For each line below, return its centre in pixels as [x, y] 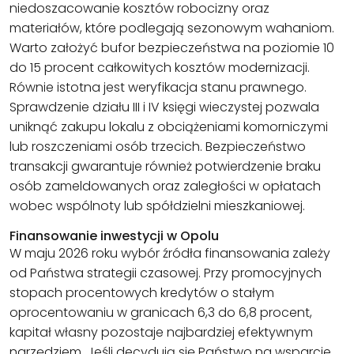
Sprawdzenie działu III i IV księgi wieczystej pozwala [164, 107]
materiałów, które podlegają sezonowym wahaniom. [172, 28]
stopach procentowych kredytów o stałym [142, 292]
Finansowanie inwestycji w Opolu [114, 235]
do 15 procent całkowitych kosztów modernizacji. [160, 67]
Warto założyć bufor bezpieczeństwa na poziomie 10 [172, 47]
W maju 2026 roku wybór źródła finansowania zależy [170, 253]
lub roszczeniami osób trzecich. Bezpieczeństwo [158, 146]
